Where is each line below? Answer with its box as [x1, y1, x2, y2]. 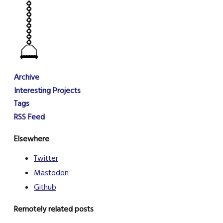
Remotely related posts [14, 203, 94, 214]
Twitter [34, 152, 58, 163]
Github [34, 181, 56, 192]
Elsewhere [14, 133, 49, 143]
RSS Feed [14, 111, 45, 121]
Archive [14, 72, 39, 82]
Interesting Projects [14, 85, 81, 95]
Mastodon [34, 167, 69, 177]
